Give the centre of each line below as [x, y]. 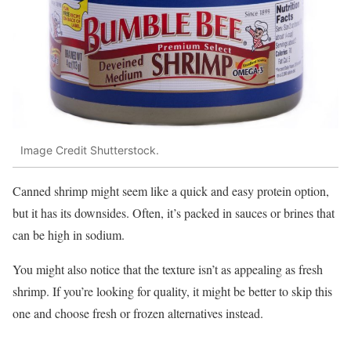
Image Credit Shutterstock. [90, 150]
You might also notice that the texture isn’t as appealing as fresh [168, 269]
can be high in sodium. [69, 234]
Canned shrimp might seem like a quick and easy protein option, [171, 190]
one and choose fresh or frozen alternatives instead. [138, 313]
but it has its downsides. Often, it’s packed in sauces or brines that [174, 212]
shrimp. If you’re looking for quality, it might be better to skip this [172, 291]
